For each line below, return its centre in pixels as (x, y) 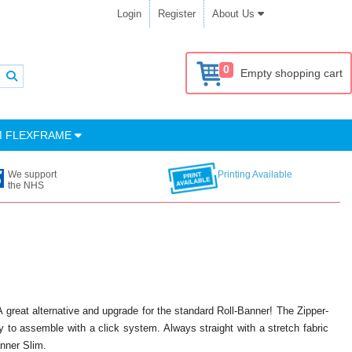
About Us (235, 14)
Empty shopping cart (291, 73)
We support (33, 174)
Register (177, 14)
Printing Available (255, 174)
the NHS (26, 185)
